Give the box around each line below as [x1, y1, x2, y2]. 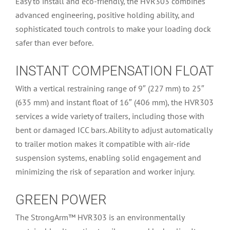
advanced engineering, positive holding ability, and [15, 10, 195, 21]
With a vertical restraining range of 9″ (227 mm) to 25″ [15, 83, 204, 94]
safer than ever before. [15, 37, 93, 48]
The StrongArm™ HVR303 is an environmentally [15, 212, 184, 223]
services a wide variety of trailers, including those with [15, 111, 204, 122]
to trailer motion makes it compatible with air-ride [15, 139, 190, 149]
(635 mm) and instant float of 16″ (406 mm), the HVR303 [15, 97, 214, 108]
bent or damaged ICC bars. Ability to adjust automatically [15, 125, 212, 136]
